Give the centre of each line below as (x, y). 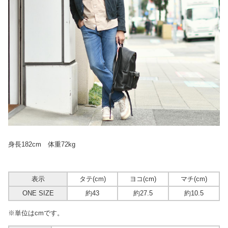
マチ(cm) (194, 179)
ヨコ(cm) (143, 179)
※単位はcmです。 (36, 213)
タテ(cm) (92, 179)
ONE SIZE (38, 193)
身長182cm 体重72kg (42, 144)
